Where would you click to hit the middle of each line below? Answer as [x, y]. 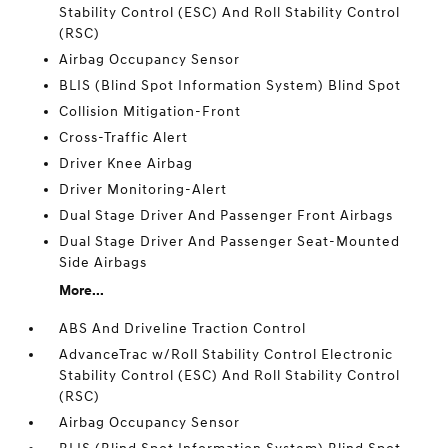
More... [82, 290]
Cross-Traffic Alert [124, 137]
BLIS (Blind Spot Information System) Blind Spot [230, 85]
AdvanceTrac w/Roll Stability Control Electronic [226, 354]
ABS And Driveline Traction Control [183, 328]
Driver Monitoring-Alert [143, 189]
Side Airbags [103, 262]
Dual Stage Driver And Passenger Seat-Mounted [230, 241]
